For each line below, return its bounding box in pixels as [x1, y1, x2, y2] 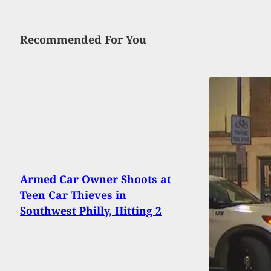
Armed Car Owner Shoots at [20, 171, 171, 186]
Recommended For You [20, 31, 146, 47]
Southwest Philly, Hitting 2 [20, 203, 162, 218]
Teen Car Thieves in [20, 187, 126, 202]
